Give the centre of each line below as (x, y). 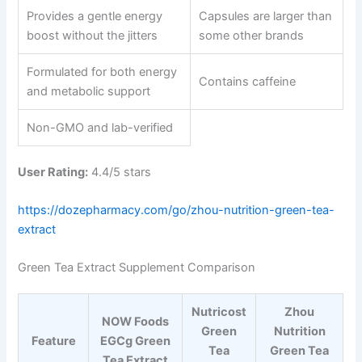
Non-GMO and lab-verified (100, 127)
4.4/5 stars (120, 172)
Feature (53, 341)
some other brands (252, 35)
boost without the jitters (93, 35)
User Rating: (53, 172)
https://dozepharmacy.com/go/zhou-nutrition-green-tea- (177, 210)
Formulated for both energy (102, 72)
